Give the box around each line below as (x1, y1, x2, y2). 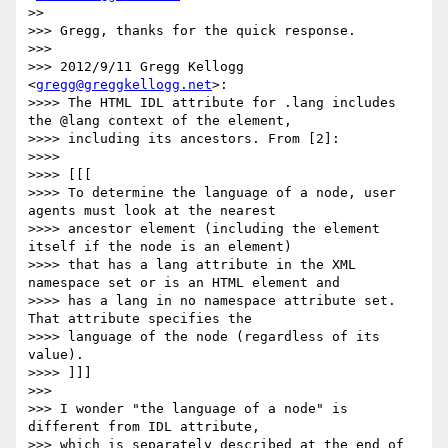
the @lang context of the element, (28, 113, 292, 129)
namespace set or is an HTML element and (28, 275, 340, 291)
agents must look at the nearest (28, 203, 276, 219)
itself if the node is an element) (28, 239, 292, 255)
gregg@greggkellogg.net (36, 77, 212, 93)
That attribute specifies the (28, 311, 252, 327)
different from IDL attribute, (28, 419, 260, 435)
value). (28, 347, 84, 363)
